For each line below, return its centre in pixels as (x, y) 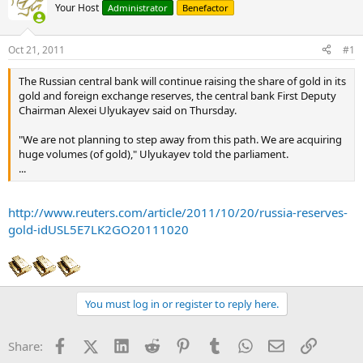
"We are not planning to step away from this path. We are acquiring (180, 139)
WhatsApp (281, 344)
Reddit (178, 344)
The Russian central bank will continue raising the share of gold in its (182, 81)
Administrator (138, 8)
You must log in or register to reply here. (181, 304)
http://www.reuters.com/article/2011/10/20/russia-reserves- (178, 212)
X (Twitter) (126, 344)
